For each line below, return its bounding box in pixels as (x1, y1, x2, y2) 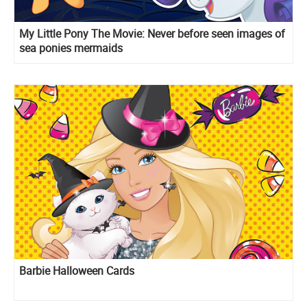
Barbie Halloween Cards (19, 263, 134, 279)
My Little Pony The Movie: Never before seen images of (19, 26, 285, 42)
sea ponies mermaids (19, 40, 123, 56)
